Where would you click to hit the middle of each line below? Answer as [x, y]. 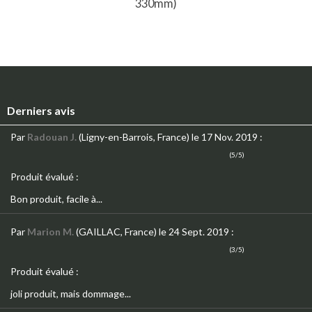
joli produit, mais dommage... [71, 294]
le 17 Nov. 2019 [225, 137]
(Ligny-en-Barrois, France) [134, 137]
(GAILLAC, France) [116, 232]
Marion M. [50, 232]
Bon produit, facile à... [56, 199]
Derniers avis [41, 111]
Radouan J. [52, 137]
